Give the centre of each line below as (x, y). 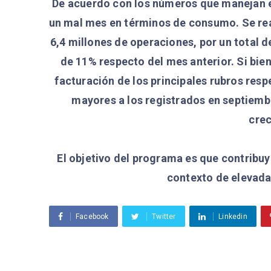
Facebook (92, 216)
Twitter (164, 216)
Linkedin (233, 216)
